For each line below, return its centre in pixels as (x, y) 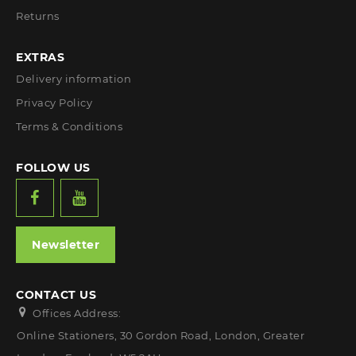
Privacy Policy (54, 103)
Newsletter (66, 245)
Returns (38, 16)
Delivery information (74, 79)
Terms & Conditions (69, 127)
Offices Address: (77, 313)
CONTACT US (56, 295)
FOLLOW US (53, 168)
